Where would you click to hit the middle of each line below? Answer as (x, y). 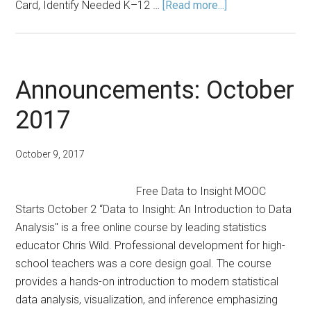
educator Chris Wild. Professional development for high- (151, 245)
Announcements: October (155, 91)
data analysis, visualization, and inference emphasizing (147, 300)
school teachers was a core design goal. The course (144, 263)
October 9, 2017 (50, 154)
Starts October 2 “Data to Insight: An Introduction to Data (154, 209)
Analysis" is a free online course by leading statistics (141, 227)
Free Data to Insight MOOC (201, 191)
